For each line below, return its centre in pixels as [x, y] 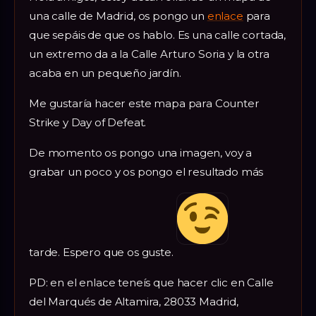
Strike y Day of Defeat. [88, 122]
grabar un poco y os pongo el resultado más [146, 171]
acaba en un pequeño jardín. [105, 73]
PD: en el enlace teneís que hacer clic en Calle [151, 282]
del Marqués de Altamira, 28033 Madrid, [134, 301]
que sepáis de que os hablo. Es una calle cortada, [158, 35]
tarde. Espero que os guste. [103, 252]
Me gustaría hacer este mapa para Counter [144, 103]
